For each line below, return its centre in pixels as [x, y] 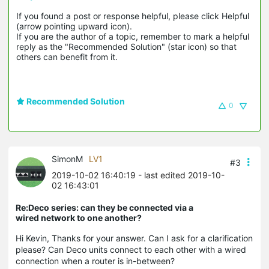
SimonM [67, 159]
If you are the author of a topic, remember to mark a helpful [133, 37]
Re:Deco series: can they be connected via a [104, 208]
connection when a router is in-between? [95, 261]
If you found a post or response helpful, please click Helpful [133, 16]
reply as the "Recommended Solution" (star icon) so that [126, 47]
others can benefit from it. [67, 57]
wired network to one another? [79, 218]
